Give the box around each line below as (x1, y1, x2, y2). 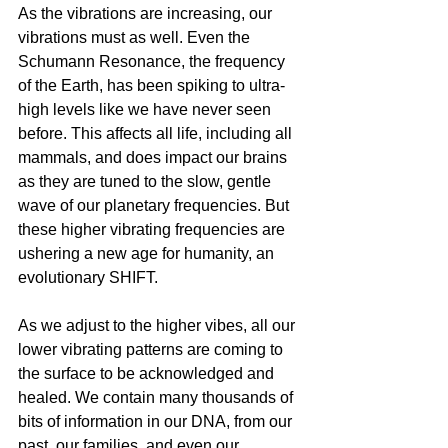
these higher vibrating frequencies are (18, 221, 289, 239)
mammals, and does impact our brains (18, 149, 291, 167)
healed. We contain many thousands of (18, 389, 297, 407)
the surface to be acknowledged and (18, 365, 278, 383)
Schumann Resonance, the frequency (18, 53, 289, 71)
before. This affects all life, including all (18, 125, 296, 143)
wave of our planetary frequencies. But (18, 197, 293, 215)
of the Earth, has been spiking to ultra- (18, 77, 285, 95)
